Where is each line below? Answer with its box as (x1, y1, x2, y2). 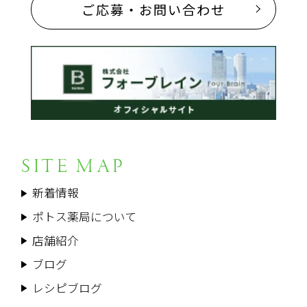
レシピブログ (32, 279, 102, 296)
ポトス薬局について (32, 208, 136, 225)
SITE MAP (21, 154, 126, 178)
